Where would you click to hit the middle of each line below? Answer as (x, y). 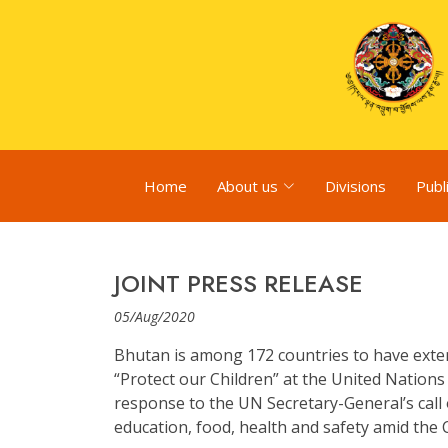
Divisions (355, 186)
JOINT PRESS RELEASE (238, 283)
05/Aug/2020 (154, 316)
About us (247, 186)
